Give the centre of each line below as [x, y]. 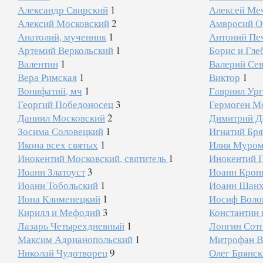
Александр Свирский [63, 10]
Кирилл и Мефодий [59, 212]
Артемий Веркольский [65, 50]
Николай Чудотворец [63, 253]
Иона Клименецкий [59, 199]
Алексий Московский [63, 23]
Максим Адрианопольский [75, 239]
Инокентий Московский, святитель [93, 158]
